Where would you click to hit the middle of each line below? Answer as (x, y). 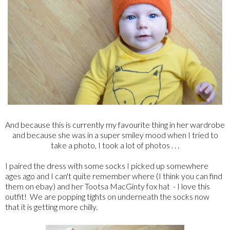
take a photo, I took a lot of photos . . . (115, 145)
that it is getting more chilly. (51, 206)
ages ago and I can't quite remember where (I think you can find (114, 176)
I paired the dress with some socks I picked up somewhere (107, 165)
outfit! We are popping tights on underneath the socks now (107, 196)
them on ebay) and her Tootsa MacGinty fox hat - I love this (108, 186)
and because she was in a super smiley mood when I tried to (115, 135)
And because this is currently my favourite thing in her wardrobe (115, 124)
